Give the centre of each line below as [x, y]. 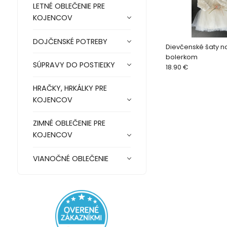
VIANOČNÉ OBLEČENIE [70, 158]
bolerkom [181, 57]
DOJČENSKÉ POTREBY [70, 41]
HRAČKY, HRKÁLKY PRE [70, 88]
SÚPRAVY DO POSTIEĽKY [74, 65]
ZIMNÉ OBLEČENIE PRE [69, 123]
